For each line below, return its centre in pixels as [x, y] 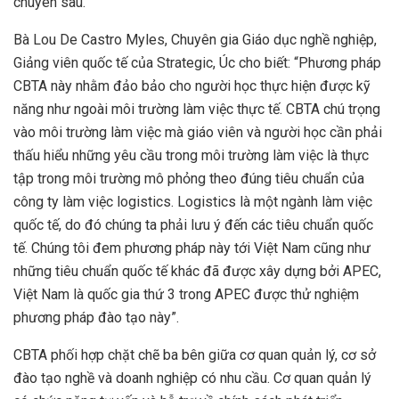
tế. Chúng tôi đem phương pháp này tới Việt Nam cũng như [192, 248]
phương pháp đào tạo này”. [96, 318]
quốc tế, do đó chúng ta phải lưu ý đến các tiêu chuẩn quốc [193, 225]
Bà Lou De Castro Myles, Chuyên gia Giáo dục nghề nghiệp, [195, 40]
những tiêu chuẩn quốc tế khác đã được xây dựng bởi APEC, [197, 272]
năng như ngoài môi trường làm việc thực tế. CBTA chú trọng [197, 110]
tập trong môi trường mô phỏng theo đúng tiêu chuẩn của [189, 179]
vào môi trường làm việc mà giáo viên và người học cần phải [198, 133]
